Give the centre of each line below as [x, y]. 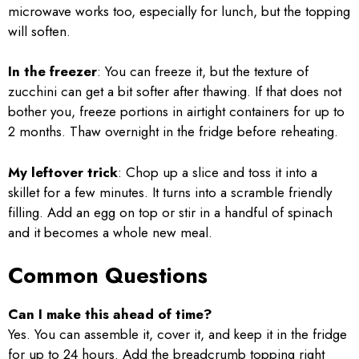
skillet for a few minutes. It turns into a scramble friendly [170, 192]
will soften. [39, 31]
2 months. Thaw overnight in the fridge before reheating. [173, 132]
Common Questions [108, 276]
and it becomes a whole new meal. [110, 232]
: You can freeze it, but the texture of [203, 72]
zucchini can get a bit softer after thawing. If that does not [175, 92]
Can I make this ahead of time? [110, 315]
